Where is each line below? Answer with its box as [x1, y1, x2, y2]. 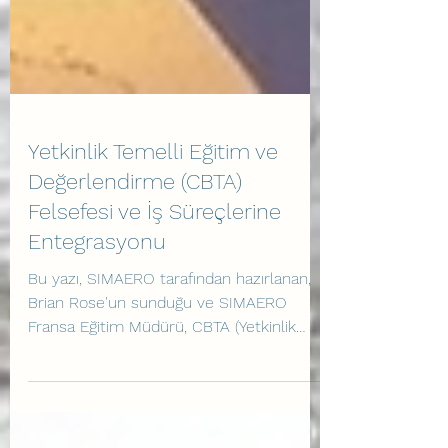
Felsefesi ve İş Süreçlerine [28, 287, 281, 312]
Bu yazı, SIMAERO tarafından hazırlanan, [28, 357, 311, 376]
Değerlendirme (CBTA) [28, 257, 242, 282]
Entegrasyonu [28, 317, 166, 342]
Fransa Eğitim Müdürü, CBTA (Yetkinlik [28, 405, 296, 424]
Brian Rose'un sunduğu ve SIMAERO [28, 381, 287, 400]
